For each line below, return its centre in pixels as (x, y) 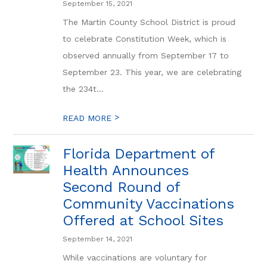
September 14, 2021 (98, 239)
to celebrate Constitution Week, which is (145, 39)
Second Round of (122, 187)
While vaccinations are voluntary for (135, 257)
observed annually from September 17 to (146, 55)
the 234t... (83, 89)
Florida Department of (139, 154)
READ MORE (89, 118)
